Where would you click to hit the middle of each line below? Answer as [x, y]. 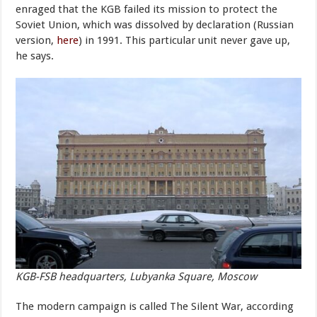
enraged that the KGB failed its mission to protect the [147, 10]
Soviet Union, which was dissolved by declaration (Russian [155, 25]
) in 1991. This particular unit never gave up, [185, 41]
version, [36, 41]
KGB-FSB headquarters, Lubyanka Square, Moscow [137, 276]
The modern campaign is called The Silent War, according [155, 306]
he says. [35, 56]
